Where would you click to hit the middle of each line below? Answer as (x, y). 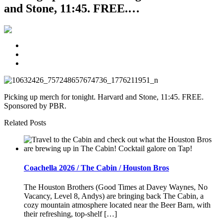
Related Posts (25, 122)
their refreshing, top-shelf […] (70, 214)
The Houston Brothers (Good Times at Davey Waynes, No (116, 187)
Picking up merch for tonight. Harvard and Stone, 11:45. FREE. (104, 97)
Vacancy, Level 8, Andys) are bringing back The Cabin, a (114, 196)
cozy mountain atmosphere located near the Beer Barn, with (117, 205)
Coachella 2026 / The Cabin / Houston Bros (96, 168)
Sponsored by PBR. (35, 106)
